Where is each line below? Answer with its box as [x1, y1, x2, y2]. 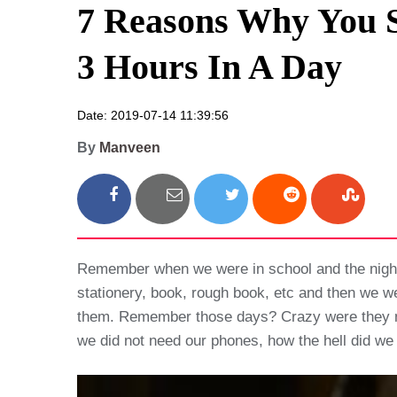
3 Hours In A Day [77, 47, 342, 87]
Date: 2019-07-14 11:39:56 [77, 108, 229, 122]
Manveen [99, 140, 160, 155]
